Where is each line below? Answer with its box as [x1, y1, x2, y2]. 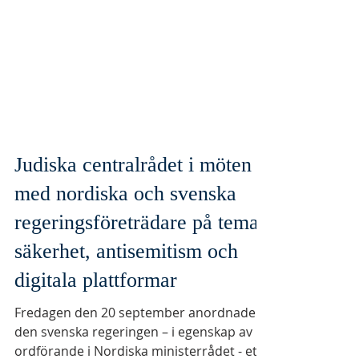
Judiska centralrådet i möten [14, 193, 252, 216]
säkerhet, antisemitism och [14, 280, 238, 303]
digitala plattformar [14, 309, 177, 332]
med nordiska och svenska [14, 222, 236, 245]
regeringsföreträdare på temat [14, 251, 264, 274]
